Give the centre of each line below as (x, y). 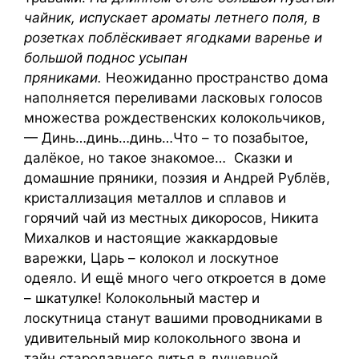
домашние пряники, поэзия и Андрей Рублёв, (177, 178)
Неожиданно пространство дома (215, 78)
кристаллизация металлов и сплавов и (155, 198)
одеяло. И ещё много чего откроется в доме (175, 278)
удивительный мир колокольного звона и (162, 338)
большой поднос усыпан (106, 58)
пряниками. (63, 78)
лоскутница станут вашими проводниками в (173, 318)
